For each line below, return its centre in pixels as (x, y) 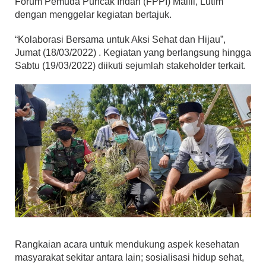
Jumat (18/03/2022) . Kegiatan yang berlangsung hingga (133, 52)
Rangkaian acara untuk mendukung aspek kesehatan (127, 244)
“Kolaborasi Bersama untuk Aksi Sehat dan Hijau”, (120, 39)
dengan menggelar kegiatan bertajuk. (93, 14)
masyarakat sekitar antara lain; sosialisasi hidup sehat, (129, 257)
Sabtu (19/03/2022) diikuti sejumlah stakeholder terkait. (130, 65)
